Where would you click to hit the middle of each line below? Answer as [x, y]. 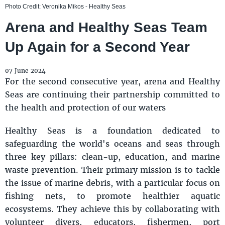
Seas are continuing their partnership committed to [113, 94]
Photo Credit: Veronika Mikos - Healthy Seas [65, 7]
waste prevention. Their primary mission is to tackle [113, 170]
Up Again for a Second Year [97, 47]
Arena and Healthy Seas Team [106, 28]
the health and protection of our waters [85, 107]
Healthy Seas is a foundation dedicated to [113, 131]
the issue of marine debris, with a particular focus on [113, 183]
